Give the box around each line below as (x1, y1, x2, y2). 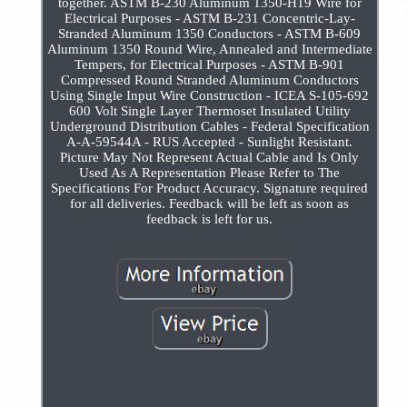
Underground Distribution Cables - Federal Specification (49, 119, 370, 134)
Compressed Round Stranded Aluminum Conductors (60, 73, 359, 88)
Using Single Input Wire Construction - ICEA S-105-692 (50, 88, 370, 104)
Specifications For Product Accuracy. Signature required (51, 181, 369, 196)
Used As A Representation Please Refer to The (79, 165, 341, 181)
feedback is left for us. (146, 212, 273, 227)
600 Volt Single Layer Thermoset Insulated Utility (68, 104, 351, 119)
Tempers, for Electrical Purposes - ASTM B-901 (74, 57, 345, 73)
